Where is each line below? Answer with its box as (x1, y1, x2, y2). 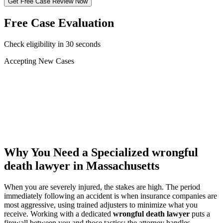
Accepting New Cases (4, 56, 74, 65)
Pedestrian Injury (22, 101, 75, 110)
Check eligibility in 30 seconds (4, 39, 101, 48)
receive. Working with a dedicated (4, 209, 113, 218)
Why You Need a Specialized (4, 145, 152, 159)
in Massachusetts (70, 159, 159, 172)
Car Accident (22, 74, 63, 83)
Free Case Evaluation (4, 16, 114, 29)
